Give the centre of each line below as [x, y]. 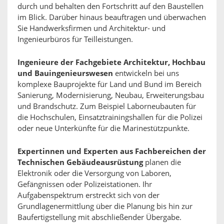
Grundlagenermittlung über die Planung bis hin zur [105, 206]
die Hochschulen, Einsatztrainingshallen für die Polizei [110, 117]
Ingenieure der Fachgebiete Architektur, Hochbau [111, 62]
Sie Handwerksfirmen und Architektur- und [91, 28]
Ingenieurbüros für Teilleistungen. [75, 39]
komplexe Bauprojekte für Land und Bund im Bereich [109, 84]
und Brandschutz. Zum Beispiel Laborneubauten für [107, 106]
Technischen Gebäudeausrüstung [80, 162]
